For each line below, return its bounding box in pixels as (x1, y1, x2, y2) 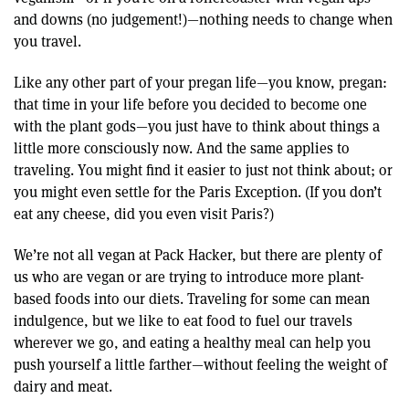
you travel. (14, 32, 81, 52)
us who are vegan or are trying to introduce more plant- (14, 267, 364, 287)
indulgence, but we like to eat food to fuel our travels (14, 310, 352, 330)
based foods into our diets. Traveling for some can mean (14, 288, 370, 309)
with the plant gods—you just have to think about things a (14, 116, 380, 136)
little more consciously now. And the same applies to (14, 138, 350, 158)
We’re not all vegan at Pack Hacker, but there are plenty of (14, 245, 382, 265)
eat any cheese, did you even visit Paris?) (14, 204, 274, 224)
